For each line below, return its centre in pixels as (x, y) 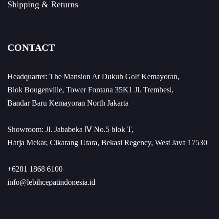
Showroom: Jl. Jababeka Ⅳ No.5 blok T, (70, 129)
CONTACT (31, 47)
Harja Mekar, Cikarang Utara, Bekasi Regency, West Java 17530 (107, 142)
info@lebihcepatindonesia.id (51, 182)
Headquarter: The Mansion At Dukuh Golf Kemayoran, (93, 77)
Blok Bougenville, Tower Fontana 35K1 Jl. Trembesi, (90, 90)
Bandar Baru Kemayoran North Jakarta (68, 103)
